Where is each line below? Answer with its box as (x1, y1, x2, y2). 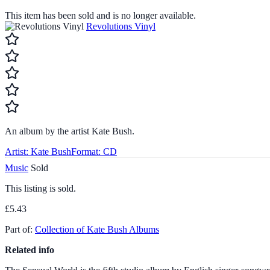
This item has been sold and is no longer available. (5, 10, 196, 20)
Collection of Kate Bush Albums (35, 224, 159, 234)
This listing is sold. (5, 183, 76, 193)
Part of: (5, 224, 35, 234)
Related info (5, 244, 54, 255)
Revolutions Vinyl (86, 20, 155, 31)
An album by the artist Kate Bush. (5, 125, 134, 136)
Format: (71, 146, 101, 157)
